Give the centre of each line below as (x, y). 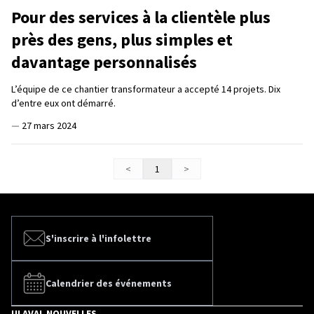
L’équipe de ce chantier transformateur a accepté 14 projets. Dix (146, 89)
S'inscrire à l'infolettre (98, 238)
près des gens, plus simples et (122, 39)
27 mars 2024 (49, 125)
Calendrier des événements (109, 283)
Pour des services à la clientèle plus (141, 17)
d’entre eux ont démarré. (63, 103)
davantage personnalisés (104, 62)
